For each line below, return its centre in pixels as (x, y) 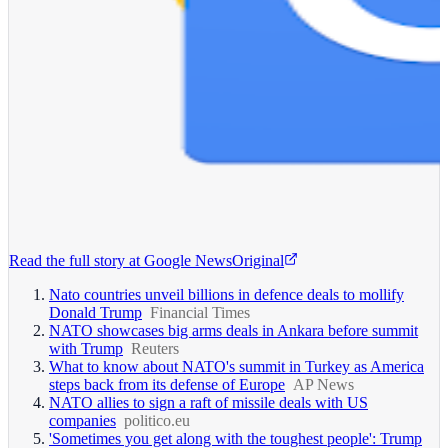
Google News (188, 260)
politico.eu (157, 420)
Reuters (155, 348)
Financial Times (200, 312)
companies (82, 420)
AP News (323, 384)
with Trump (86, 348)
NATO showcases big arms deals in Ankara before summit (233, 330)
